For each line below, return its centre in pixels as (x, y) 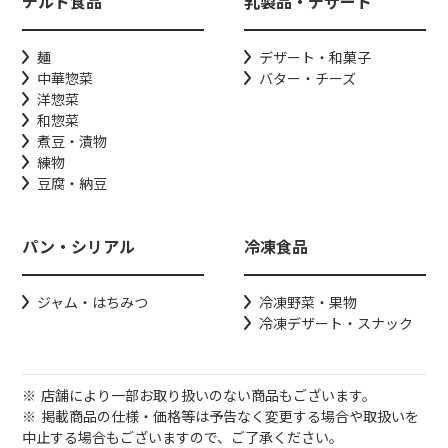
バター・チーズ (308, 78)
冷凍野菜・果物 (308, 302)
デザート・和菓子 (315, 57)
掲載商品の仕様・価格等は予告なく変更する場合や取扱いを (230, 416)
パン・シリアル (79, 246)
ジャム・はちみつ (93, 302)
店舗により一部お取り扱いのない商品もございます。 (209, 395)
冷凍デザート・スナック (336, 323)
